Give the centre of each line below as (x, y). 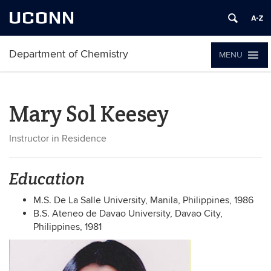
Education (47, 179)
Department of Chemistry (69, 54)
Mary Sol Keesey (89, 114)
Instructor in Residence (58, 139)
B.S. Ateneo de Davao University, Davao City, (128, 214)
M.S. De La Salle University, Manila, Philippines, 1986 (143, 200)
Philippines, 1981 (67, 227)
